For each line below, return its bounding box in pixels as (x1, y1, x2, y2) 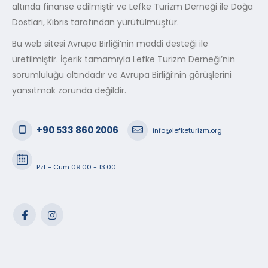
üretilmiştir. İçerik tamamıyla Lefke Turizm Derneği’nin (12, 53, 235, 65)
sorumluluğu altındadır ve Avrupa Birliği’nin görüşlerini (12, 68, 232, 81)
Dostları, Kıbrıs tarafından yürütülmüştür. (12, 16, 179, 28)
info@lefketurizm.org (152, 125, 222, 135)
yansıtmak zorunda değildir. (12, 84, 126, 96)
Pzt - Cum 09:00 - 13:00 (36, 162, 117, 172)
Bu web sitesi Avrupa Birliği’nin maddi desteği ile (12, 37, 208, 50)
